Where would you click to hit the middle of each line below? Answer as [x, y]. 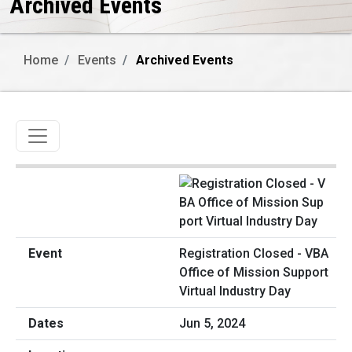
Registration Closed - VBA [254, 254]
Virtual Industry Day [235, 291]
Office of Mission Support [254, 273]
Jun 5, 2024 [212, 324]
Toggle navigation [90, 132]
